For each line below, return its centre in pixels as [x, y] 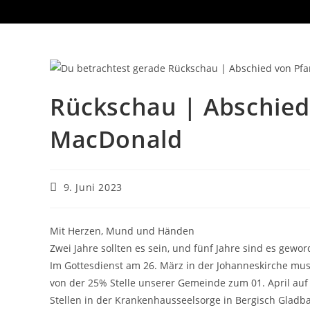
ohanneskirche [255, 265]
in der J [203, 265]
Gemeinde [203, 282]
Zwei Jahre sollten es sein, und [122, 248]
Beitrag [67, 186]
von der [67, 282]
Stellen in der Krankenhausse [118, 300]
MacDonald [116, 139]
